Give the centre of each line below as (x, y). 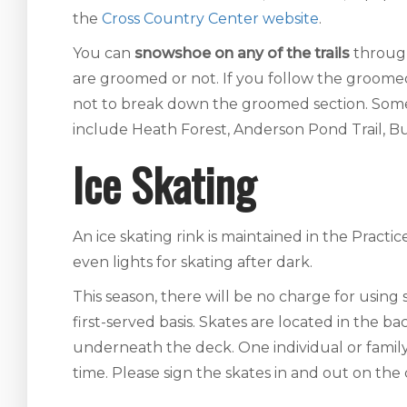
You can (104, 53)
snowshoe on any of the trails (242, 53)
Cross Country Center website (210, 19)
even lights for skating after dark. (193, 262)
